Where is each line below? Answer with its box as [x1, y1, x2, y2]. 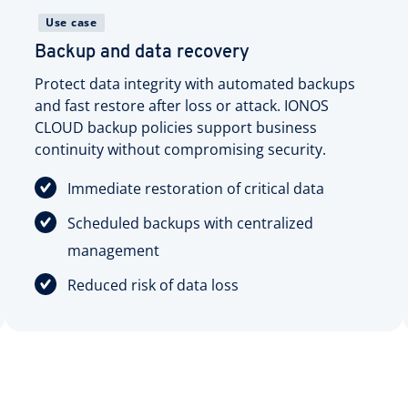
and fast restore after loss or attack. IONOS [35, 95, 329, 116]
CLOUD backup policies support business [35, 117, 317, 138]
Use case [46, 14, 97, 30]
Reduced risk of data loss [67, 274, 239, 295]
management [67, 240, 159, 260]
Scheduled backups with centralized [67, 212, 313, 233]
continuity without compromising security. [35, 138, 326, 159]
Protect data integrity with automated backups [35, 73, 355, 94]
